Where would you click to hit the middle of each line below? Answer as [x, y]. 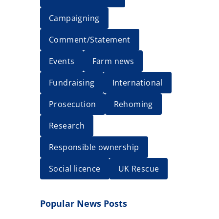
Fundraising [72, 83]
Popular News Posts [84, 203]
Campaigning [74, 18]
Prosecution [73, 104]
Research [67, 126]
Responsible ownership [94, 147]
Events [62, 61]
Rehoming [133, 104]
